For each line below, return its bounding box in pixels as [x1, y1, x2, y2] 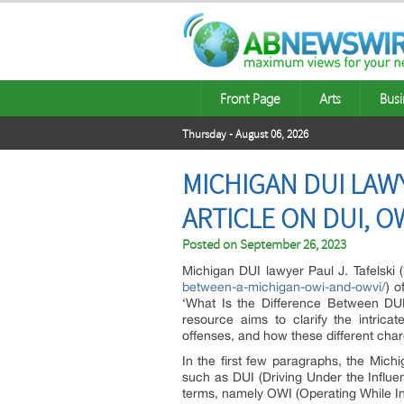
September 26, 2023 [240, 236, 346, 253]
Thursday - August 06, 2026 [182, 127, 308, 142]
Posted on [182, 236, 240, 253]
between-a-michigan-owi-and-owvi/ [182, 280, 386, 294]
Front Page [220, 89, 280, 107]
